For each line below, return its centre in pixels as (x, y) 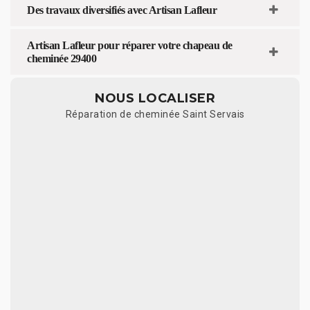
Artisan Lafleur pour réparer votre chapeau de (130, 45)
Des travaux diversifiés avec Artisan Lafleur (122, 10)
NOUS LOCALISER (155, 98)
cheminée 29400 (62, 58)
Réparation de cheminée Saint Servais (155, 114)
